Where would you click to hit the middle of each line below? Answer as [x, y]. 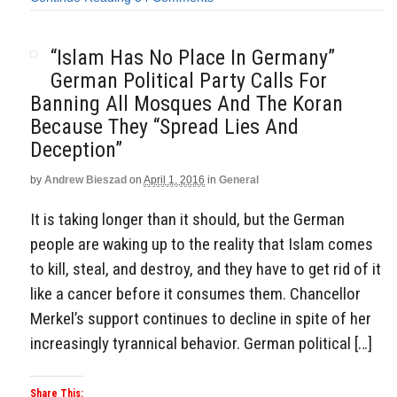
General [239, 179]
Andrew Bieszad [86, 179]
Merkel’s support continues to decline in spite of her [201, 318]
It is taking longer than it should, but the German [187, 219]
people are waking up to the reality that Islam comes [202, 244]
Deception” [76, 149]
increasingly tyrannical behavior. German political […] [201, 343]
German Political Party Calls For [189, 80]
